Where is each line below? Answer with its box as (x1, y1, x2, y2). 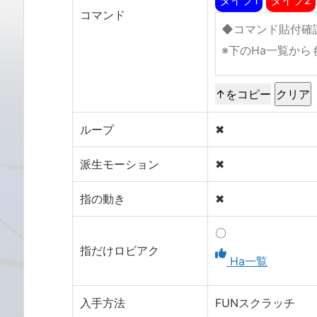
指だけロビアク (80, 243, 159, 258)
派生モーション (80, 156, 159, 171)
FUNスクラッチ (215, 295, 295, 310)
